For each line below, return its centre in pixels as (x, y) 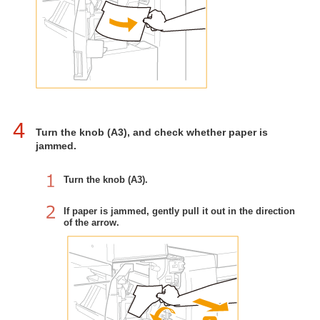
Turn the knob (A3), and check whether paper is (152, 132)
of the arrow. (91, 222)
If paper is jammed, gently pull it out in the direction (179, 211)
